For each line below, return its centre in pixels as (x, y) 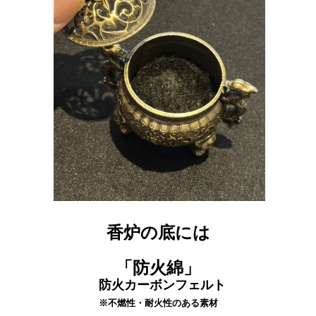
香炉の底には (158, 232)
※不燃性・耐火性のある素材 (158, 303)
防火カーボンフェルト (162, 285)
